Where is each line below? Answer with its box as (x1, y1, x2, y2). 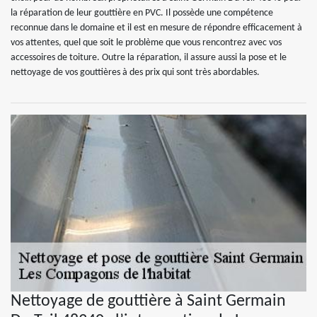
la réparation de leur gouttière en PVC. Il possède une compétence (11, 8, 273, 18)
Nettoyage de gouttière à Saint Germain (11, 293, 286, 310)
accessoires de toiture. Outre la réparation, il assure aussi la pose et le (11, 52, 287, 63)
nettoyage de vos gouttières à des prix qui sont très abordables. (11, 67, 260, 78)
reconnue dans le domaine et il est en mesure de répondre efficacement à (11, 23, 302, 33)
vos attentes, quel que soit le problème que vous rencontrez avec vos (11, 38, 282, 48)
